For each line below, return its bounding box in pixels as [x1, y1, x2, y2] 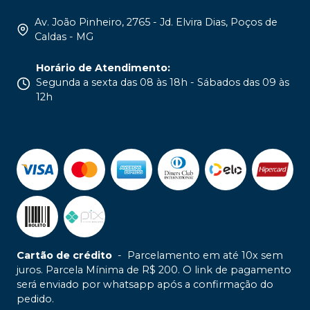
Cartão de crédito [17, 249, 112, 262]
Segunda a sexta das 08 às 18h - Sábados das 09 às [36, 76, 289, 89]
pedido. [17, 293, 54, 306]
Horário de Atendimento [36, 62, 167, 75]
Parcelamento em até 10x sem [127, 249, 283, 262]
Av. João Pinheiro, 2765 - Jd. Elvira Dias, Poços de [34, 16, 277, 29]
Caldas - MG [34, 30, 93, 44]
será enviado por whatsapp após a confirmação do [17, 278, 273, 291]
